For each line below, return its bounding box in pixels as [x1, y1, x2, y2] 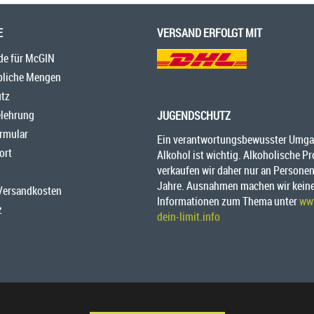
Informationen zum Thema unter [157, 193, 299, 210]
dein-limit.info [157, 209, 220, 225]
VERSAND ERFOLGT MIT [157, 25, 262, 41]
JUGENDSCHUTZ [157, 108, 231, 124]
